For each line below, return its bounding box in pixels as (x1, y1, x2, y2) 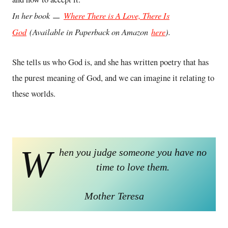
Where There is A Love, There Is (64, 9, 169, 21)
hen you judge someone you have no (59, 146, 207, 158)
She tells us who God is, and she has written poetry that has (12, 56, 209, 68)
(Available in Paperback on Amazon (26, 25, 151, 37)
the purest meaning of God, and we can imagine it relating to (12, 72, 214, 83)
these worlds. (12, 88, 55, 99)
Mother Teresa (84, 190, 144, 202)
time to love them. (96, 161, 169, 173)
